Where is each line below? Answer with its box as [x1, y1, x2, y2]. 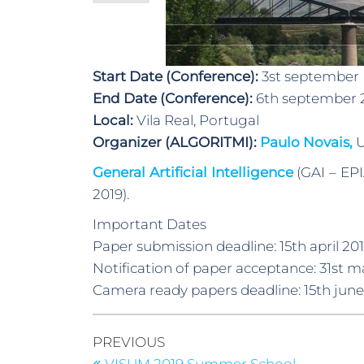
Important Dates [93, 216, 206, 232]
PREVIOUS [93, 334, 165, 350]
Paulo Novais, [260, 134, 356, 150]
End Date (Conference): [93, 90, 253, 106]
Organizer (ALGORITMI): [93, 134, 260, 150]
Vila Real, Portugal [133, 112, 259, 128]
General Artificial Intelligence [93, 164, 293, 180]
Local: [93, 112, 133, 128]
